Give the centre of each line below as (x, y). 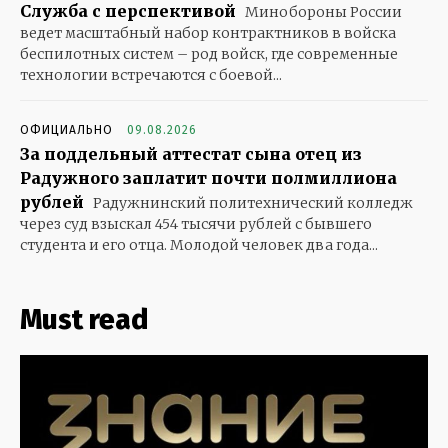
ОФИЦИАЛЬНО (66, 130)
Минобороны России (322, 12)
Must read (84, 320)
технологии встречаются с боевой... (151, 75)
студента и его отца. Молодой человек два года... (199, 245)
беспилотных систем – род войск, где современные (209, 54)
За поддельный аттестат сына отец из (191, 154)
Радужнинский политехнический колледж (251, 203)
